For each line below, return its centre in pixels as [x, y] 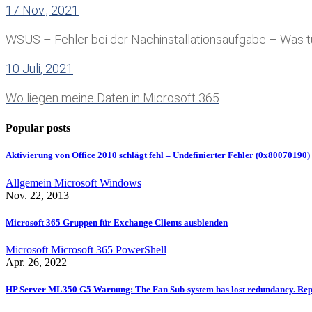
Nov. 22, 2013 [37, 195]
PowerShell [141, 249]
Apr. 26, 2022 [36, 262]
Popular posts [38, 128]
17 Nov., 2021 [42, 10]
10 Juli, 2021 [39, 69]
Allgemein [30, 182]
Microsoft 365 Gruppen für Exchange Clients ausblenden [117, 222]
